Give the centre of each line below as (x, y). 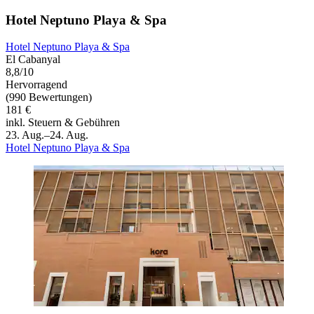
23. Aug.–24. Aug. (47, 135)
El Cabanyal (33, 60)
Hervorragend (36, 85)
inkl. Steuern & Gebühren (63, 123)
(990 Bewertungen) (49, 97)
